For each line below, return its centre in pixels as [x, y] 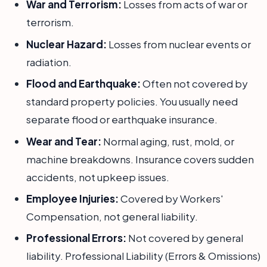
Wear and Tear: [64, 141]
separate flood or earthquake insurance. [122, 119]
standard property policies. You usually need [132, 102]
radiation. [49, 62]
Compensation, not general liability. [112, 216]
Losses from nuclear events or [179, 44]
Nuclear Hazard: [66, 44]
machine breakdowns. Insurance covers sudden [140, 159]
